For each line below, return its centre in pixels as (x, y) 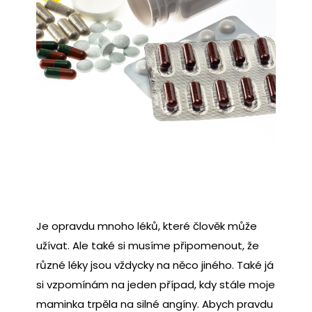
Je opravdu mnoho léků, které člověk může (147, 226)
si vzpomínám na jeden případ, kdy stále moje (156, 284)
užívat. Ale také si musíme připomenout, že (148, 245)
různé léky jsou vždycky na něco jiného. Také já (155, 265)
